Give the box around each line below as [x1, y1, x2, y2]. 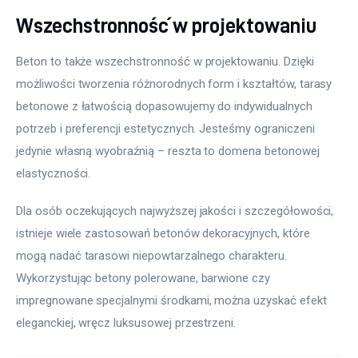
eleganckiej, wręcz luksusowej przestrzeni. [16, 316, 237, 331]
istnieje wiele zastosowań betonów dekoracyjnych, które [16, 226, 313, 241]
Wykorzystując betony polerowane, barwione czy [16, 271, 273, 286]
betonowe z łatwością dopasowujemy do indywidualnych [16, 98, 316, 113]
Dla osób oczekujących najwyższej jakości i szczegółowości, [16, 204, 337, 219]
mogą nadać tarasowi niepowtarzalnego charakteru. [16, 249, 290, 264]
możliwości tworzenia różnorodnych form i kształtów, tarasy [16, 76, 336, 91]
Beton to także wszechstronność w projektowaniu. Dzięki [16, 54, 317, 69]
